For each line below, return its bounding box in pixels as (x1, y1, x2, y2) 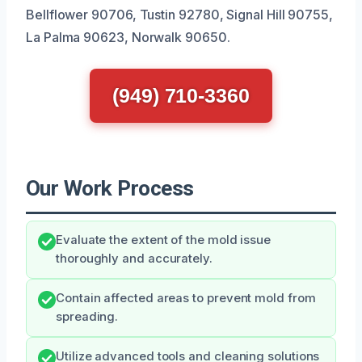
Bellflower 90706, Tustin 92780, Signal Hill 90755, (26, 6, 334, 23)
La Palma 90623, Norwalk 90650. (26, 28, 230, 45)
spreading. (56, 309, 119, 324)
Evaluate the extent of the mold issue (56, 232, 271, 247)
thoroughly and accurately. (56, 250, 213, 266)
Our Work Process (26, 175, 194, 200)
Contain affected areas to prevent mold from (56, 290, 316, 305)
